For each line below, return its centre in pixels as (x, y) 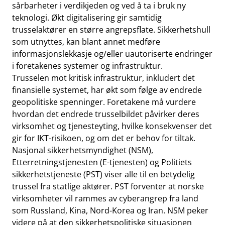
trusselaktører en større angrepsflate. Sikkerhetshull (111, 30)
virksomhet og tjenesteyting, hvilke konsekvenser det (112, 126)
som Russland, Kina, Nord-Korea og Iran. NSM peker (110, 210)
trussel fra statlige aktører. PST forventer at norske (108, 186)
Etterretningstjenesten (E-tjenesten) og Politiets (102, 162)
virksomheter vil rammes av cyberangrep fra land (105, 198)
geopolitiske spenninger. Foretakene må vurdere (104, 102)
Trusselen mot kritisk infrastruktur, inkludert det (103, 78)
